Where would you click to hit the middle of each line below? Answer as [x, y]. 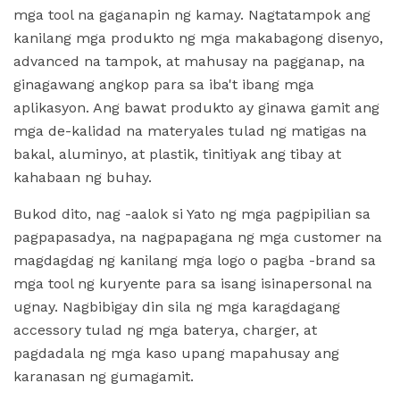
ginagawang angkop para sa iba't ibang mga [164, 84]
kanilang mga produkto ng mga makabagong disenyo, [198, 38]
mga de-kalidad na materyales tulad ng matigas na [190, 131]
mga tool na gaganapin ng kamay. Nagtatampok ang [192, 15]
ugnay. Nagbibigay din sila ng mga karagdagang [177, 307]
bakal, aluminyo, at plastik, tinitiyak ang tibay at [177, 154]
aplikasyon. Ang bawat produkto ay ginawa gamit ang [196, 108]
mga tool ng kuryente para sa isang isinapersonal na [193, 283]
